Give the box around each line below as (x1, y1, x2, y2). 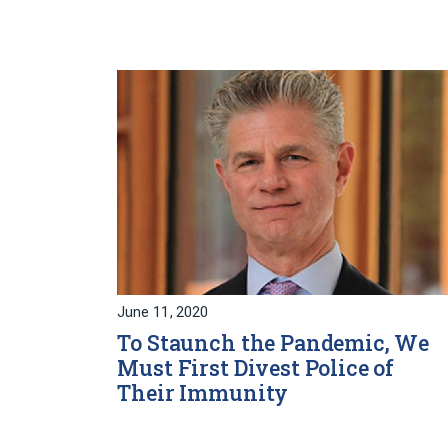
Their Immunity (117, 379, 289, 408)
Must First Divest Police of (117, 354, 395, 383)
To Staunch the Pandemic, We (117, 329, 430, 358)
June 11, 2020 (117, 304, 208, 322)
